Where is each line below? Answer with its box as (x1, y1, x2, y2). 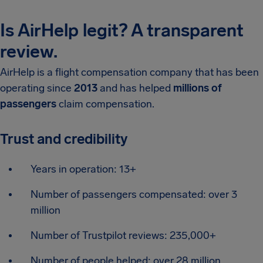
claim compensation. (56, 97, 154, 111)
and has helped (97, 82, 173, 95)
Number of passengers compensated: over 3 (31, 188, 237, 201)
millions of (173, 82, 222, 95)
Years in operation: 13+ (31, 163, 136, 176)
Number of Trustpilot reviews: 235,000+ (31, 229, 216, 242)
